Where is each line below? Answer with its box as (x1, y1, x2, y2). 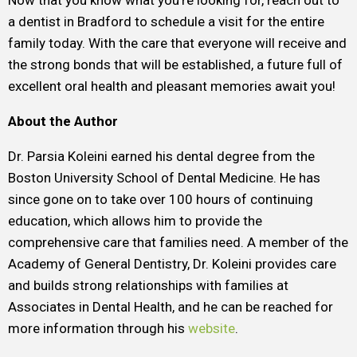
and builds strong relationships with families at (8, 277, 288, 293)
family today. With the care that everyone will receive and (8, 35, 347, 51)
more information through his (8, 320, 188, 336)
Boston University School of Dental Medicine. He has (8, 170, 320, 186)
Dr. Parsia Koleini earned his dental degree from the (8, 148, 315, 164)
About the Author (8, 113, 118, 129)
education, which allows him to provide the (8, 213, 262, 229)
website (188, 320, 235, 336)
